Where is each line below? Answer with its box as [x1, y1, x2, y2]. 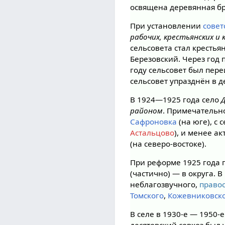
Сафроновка [130, 116, 177, 127]
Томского [130, 190, 164, 201]
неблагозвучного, [130, 179, 200, 190]
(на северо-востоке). [130, 138, 207, 149]
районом [130, 105, 163, 116]
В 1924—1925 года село [130, 94, 221, 104]
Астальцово [130, 127, 175, 138]
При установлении [130, 20, 203, 31]
